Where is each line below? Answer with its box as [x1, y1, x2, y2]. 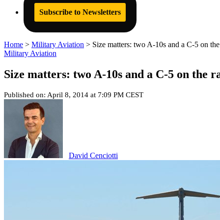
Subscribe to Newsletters [39, 8, 121, 16]
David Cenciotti [69, 151, 118, 160]
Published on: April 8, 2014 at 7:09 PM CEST [4, 90, 143, 99]
